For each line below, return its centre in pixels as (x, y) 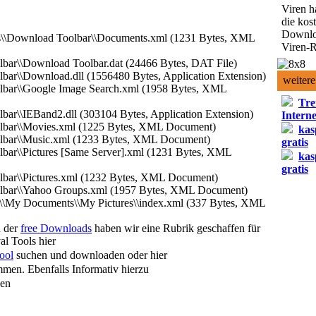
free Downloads (56, 228)
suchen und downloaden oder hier (90, 255)
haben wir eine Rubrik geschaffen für (176, 228)
